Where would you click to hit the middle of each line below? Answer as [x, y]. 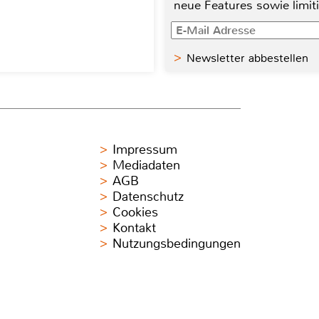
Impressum [145, 149]
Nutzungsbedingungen [177, 243]
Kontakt [134, 228]
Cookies [135, 212]
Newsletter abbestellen [247, 58]
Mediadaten [146, 165]
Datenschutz [148, 196]
